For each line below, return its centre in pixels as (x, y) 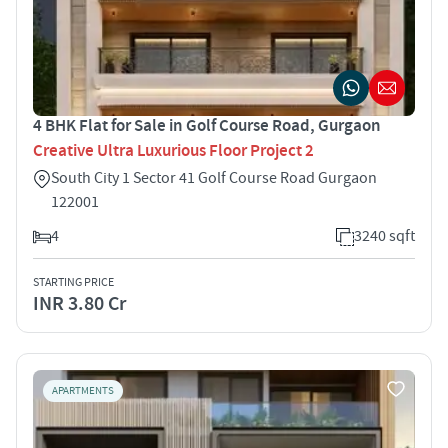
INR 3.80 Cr (79, 303)
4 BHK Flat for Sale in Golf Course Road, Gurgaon (207, 125)
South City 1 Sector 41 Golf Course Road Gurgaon (214, 177)
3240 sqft (384, 235)
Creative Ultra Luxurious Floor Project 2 (173, 150)
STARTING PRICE (73, 282)
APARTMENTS (83, 390)
